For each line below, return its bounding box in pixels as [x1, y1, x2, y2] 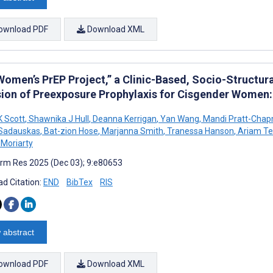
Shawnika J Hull [27, 113, 89, 124]
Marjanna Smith [100, 126, 163, 136]
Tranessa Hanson [165, 126, 234, 136]
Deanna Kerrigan [91, 113, 157, 124]
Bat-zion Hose [42, 126, 98, 136]
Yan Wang [158, 113, 199, 124]
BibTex [66, 177, 93, 187]
